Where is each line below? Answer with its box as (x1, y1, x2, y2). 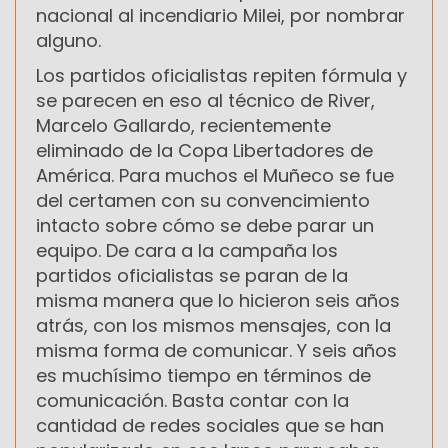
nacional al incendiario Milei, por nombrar (36, 3, 405, 29)
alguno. (36, 28, 101, 54)
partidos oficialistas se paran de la (36, 263, 348, 289)
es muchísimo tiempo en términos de (36, 363, 371, 389)
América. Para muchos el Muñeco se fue (36, 163, 394, 189)
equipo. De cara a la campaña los (36, 238, 338, 264)
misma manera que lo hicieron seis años (36, 288, 400, 314)
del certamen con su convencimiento (36, 188, 370, 214)
